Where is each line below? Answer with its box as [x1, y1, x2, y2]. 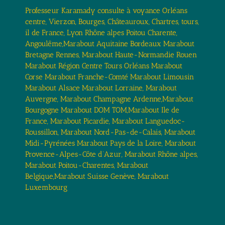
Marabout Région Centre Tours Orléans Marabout [25, 61, 182, 71]
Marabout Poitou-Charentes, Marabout [25, 161, 148, 170]
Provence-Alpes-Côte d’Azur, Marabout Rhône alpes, [25, 150, 198, 159]
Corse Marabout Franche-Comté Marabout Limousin [25, 72, 194, 82]
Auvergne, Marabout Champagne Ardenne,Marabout [25, 94, 193, 104]
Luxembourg [25, 183, 67, 192]
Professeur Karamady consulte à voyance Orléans [25, 6, 187, 16]
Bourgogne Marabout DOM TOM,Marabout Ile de [25, 105, 179, 115]
